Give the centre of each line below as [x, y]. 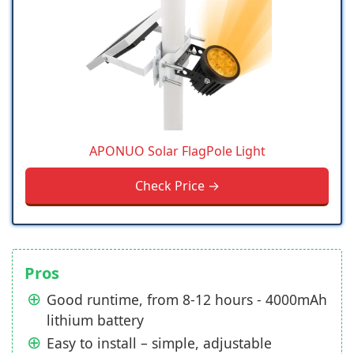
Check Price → [177, 186]
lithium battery [95, 320]
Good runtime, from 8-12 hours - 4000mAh [187, 299]
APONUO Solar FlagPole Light [177, 151]
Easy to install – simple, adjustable [159, 343]
